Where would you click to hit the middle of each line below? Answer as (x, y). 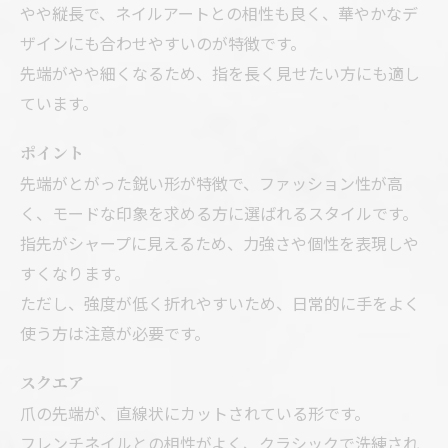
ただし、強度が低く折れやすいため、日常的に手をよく (220, 303)
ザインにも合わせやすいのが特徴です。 (163, 43)
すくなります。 (75, 273)
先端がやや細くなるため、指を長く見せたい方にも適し (220, 73)
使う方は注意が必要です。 (115, 333)
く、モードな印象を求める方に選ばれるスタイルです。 (219, 213)
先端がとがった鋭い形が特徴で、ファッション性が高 (211, 183)
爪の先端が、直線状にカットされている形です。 (195, 413)
